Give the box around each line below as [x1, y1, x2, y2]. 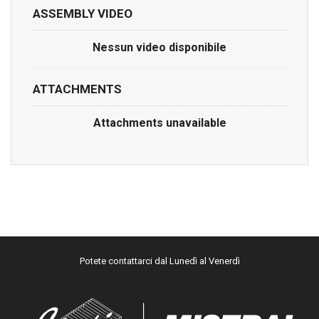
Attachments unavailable [93, 115, 226, 130]
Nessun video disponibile [93, 40, 226, 54]
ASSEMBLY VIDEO [33, 6, 132, 21]
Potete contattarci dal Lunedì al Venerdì [79, 255, 240, 266]
